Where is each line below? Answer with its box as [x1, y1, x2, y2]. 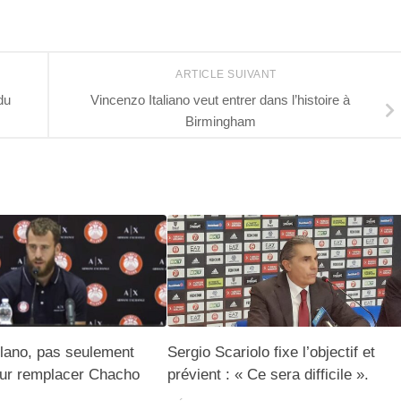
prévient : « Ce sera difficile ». [166, 365, 369, 383]
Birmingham [184, 113, 256, 129]
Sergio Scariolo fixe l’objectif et [166, 343, 375, 361]
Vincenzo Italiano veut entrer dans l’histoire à [90, 91, 350, 107]
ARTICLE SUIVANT [175, 68, 279, 81]
